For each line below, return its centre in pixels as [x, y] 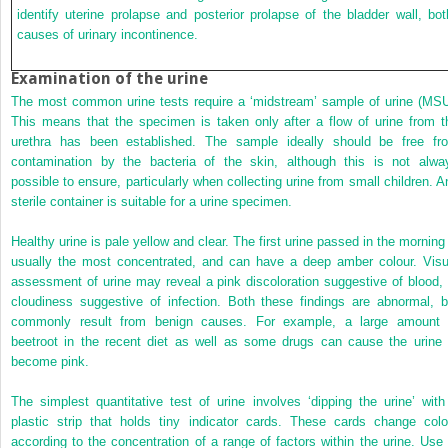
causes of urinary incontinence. [107, 34]
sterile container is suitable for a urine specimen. [151, 201]
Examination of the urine [109, 78]
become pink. [50, 361]
